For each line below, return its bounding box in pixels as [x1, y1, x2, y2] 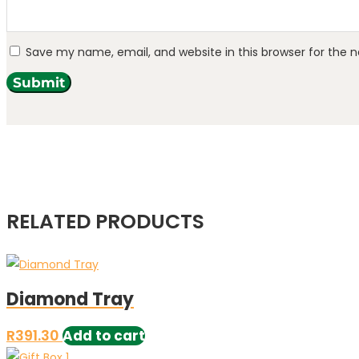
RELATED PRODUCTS [6, 208, 204, 236]
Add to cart [63, 325, 145, 345]
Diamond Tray [6, 287, 134, 313]
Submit [13, 74, 65, 91]
